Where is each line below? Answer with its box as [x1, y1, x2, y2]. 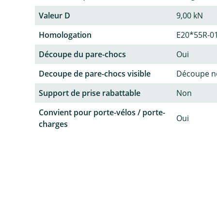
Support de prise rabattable [39, 88, 140, 99]
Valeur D [39, 10, 70, 21]
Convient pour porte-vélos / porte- [39, 107, 165, 118]
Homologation [39, 30, 92, 41]
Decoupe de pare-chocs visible [39, 68, 151, 79]
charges [39, 119, 68, 130]
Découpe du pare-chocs [39, 49, 126, 60]
